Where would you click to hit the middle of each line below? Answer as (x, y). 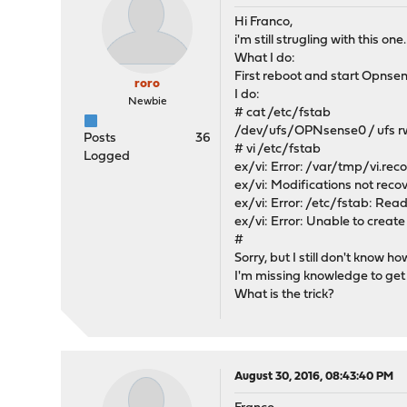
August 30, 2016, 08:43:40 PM (314, 377)
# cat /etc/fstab (283, 113)
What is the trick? (285, 295)
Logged (107, 157)
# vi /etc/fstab (278, 149)
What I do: (265, 59)
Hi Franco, (264, 22)
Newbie (147, 102)
